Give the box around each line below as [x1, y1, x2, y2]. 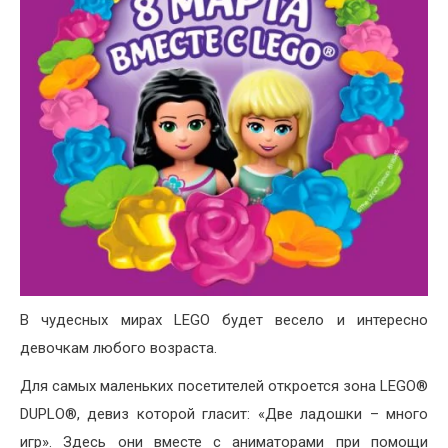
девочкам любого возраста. [20, 339, 217, 358]
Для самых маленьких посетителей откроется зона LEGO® [20, 377, 428, 396]
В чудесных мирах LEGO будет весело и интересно [20, 311, 428, 330]
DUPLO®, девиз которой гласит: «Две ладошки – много [20, 405, 428, 424]
